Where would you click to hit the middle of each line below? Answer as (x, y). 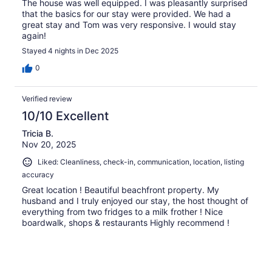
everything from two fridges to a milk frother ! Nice (122, 211)
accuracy (38, 174)
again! (34, 36)
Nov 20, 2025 (49, 144)
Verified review (47, 99)
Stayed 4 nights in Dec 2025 (70, 51)
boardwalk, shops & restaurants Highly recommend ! (126, 222)
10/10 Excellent (65, 116)
